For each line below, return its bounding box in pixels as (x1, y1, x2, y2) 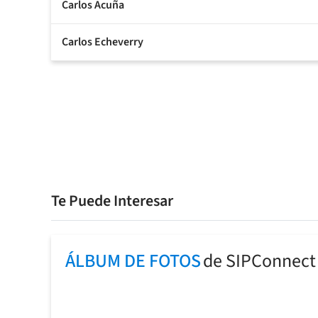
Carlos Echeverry (62, 34, 143, 50)
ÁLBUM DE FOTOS (65, 248, 201, 275)
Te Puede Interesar (51, 190, 173, 213)
